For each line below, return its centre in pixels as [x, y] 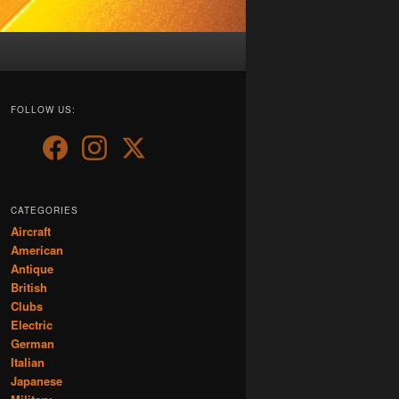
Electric [32, 324]
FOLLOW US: [43, 110]
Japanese [37, 380]
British [29, 287]
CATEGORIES [45, 210]
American [37, 249]
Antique [32, 268]
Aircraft [31, 231]
